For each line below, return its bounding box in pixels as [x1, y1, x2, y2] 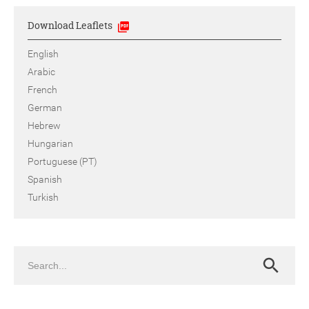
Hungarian [28, 137, 73, 149]
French [28, 83, 57, 95]
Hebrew [28, 119, 61, 131]
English [28, 48, 59, 59]
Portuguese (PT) [28, 155, 97, 167]
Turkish [28, 191, 59, 203]
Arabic [28, 66, 55, 77]
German [28, 101, 62, 113]
